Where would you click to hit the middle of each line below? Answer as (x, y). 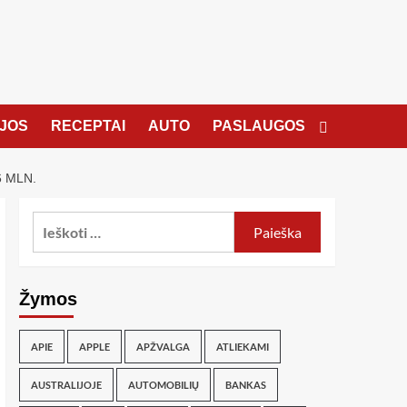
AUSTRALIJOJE (66, 385)
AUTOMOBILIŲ (163, 385)
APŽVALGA (163, 347)
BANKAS (245, 385)
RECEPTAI (88, 126)
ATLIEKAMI (242, 347)
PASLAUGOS (258, 126)
